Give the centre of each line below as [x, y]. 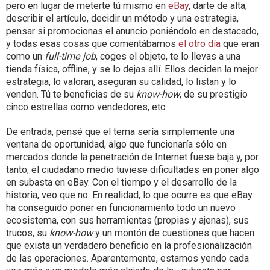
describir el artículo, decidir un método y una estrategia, [122, 18]
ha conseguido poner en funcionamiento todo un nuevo [121, 208]
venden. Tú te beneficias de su [71, 94]
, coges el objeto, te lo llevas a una [168, 56]
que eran [240, 44]
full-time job [70, 56]
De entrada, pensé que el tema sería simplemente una [120, 132]
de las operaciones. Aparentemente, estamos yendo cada [127, 258]
